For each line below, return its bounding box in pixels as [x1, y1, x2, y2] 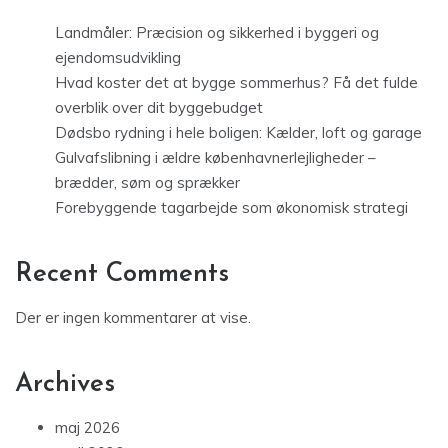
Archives [15, 371, 115, 399]
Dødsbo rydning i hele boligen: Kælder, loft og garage [55, 123, 422, 143]
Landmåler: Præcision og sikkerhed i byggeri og [55, 23, 379, 43]
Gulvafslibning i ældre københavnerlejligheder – [55, 148, 376, 168]
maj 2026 [55, 418, 120, 438]
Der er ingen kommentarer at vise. [15, 308, 251, 328]
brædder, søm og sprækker [55, 173, 240, 193]
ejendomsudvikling [55, 48, 181, 68]
